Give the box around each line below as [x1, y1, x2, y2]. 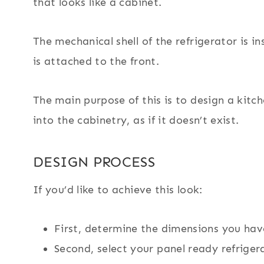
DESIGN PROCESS [33, 153, 156, 171]
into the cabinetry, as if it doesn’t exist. [33, 114, 239, 127]
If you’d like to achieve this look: [33, 183, 203, 197]
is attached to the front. [33, 55, 159, 68]
